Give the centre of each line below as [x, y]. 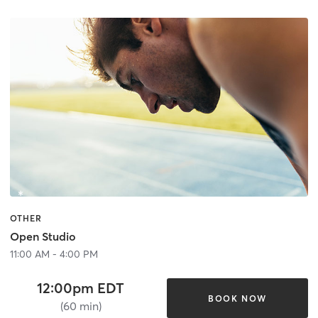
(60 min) [81, 306]
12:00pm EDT [81, 288]
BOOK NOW [237, 298]
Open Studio [43, 237]
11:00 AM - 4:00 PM [54, 254]
